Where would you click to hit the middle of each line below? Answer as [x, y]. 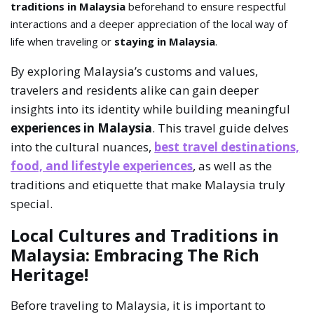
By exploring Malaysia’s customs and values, [135, 71]
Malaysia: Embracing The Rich [135, 255]
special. [32, 204]
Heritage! [50, 275]
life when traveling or [63, 42]
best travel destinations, [227, 147]
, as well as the [233, 166]
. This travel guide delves [221, 128]
